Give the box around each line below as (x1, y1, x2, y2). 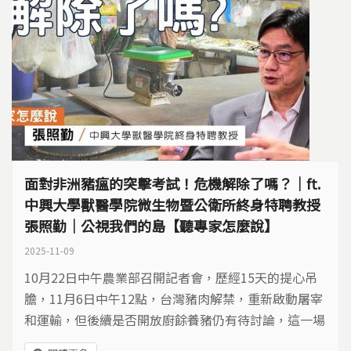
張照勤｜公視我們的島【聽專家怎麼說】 (24, 215, 278, 236)
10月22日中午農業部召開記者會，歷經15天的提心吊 (24, 268, 317, 287)
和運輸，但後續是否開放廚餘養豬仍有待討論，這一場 (24, 310, 325, 329)
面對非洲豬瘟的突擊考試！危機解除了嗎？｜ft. (24, 173, 320, 194)
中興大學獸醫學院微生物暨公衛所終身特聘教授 (24, 194, 320, 215)
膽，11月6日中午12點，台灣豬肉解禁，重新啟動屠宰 (24, 289, 323, 308)
